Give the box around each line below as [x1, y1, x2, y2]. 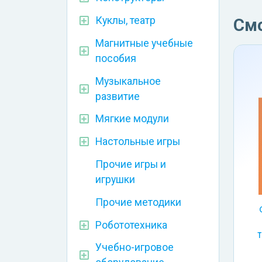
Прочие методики [95, 196, 181, 208]
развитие [95, 90, 140, 102]
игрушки [95, 174, 135, 186]
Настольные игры [95, 136, 180, 148]
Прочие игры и [95, 158, 166, 171]
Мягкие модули [95, 113, 169, 125]
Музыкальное [95, 75, 161, 87]
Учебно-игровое [95, 242, 174, 254]
